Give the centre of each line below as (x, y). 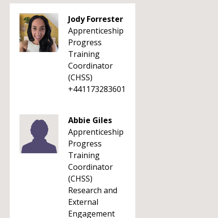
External (83, 202)
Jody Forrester (96, 19)
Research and (93, 190)
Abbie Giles (90, 120)
